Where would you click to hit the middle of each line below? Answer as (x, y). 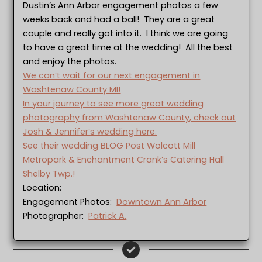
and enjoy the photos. (70, 61)
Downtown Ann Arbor (162, 201)
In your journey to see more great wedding (113, 103)
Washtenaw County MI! (72, 89)
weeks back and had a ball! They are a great (119, 19)
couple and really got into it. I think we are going (126, 33)
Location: (42, 187)
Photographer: (56, 216)
